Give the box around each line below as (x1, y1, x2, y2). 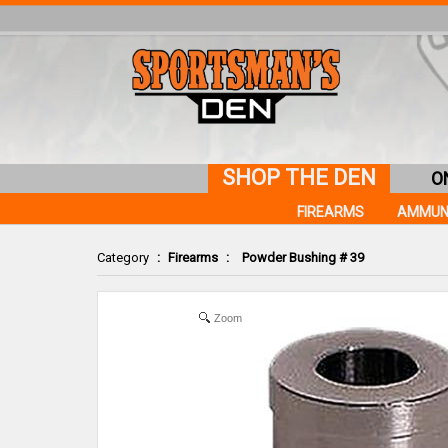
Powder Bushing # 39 (242, 250, 364, 265)
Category (97, 250, 149, 265)
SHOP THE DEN (222, 165, 376, 190)
